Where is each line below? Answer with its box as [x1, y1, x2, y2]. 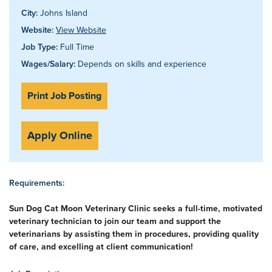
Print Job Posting [27, 89, 101, 103]
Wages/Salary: [21, 58, 75, 70]
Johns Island [38, 7, 87, 19]
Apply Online [27, 127, 92, 143]
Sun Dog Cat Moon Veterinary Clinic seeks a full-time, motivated [9, 202, 262, 214]
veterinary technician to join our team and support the [9, 215, 221, 227]
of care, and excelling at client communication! [9, 240, 193, 253]
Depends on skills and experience [75, 58, 206, 70]
